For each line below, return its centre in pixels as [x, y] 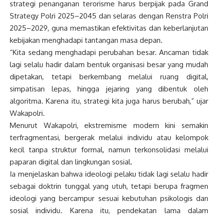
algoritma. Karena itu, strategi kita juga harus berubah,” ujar [109, 101]
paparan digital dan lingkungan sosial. [71, 162]
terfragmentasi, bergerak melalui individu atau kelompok [109, 138]
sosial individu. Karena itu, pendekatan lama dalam [109, 211]
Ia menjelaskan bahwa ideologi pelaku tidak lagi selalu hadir [109, 174]
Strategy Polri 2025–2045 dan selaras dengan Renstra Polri [109, 16]
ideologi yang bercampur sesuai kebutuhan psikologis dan [109, 199]
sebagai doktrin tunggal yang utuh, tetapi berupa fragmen [109, 186]
